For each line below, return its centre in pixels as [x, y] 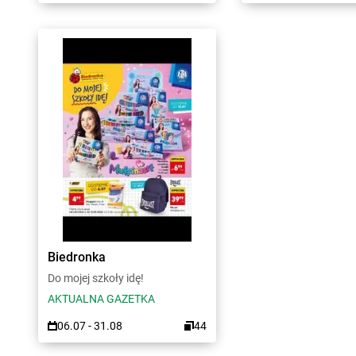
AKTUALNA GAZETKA [101, 299]
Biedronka [77, 257]
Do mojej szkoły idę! [96, 278]
